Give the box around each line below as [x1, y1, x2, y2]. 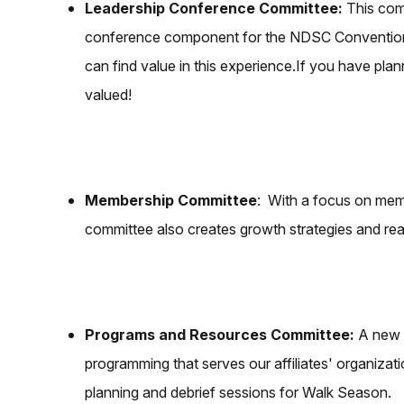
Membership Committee [85, 190, 257, 209]
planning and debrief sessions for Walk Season [85, 382, 388, 401]
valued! [85, 85, 132, 104]
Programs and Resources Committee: [85, 325, 354, 344]
